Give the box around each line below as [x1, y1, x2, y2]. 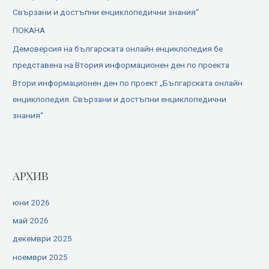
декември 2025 [13, 234, 73, 244]
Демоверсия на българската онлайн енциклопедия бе [13, 43, 223, 53]
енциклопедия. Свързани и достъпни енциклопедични [13, 94, 227, 104]
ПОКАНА [13, 25, 46, 35]
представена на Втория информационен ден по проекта [13, 59, 230, 70]
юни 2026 [13, 197, 50, 207]
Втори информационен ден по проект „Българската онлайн [13, 78, 243, 88]
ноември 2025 [13, 252, 68, 262]
